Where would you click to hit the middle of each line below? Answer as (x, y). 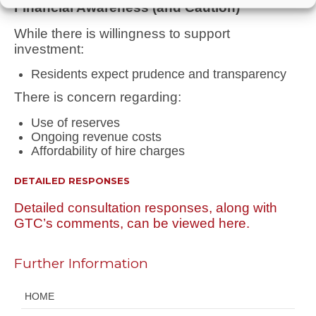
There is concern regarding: (98, 97)
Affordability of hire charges (108, 151)
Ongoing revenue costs (96, 136)
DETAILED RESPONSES (72, 180)
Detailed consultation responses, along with (146, 207)
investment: (49, 49)
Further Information (81, 263)
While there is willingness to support (122, 33)
